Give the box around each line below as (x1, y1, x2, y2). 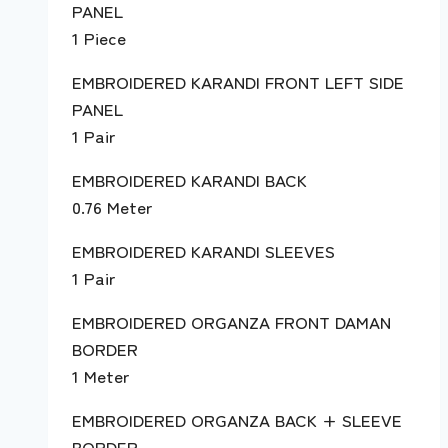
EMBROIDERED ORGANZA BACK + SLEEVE (72, 406, 402, 432)
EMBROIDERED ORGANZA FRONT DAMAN (72, 308, 391, 334)
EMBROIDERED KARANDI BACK (72, 166, 307, 192)
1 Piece (72, 24, 126, 50)
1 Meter (72, 362, 129, 388)
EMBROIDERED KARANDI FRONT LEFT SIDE (72, 68, 404, 94)
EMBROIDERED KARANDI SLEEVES (72, 237, 335, 263)
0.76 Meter (72, 193, 152, 219)
